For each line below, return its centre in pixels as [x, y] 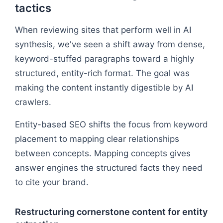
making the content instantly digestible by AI [104, 87]
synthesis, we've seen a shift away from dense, [110, 44]
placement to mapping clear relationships [97, 139]
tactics [33, 8]
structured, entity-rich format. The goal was [102, 73]
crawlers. [33, 102]
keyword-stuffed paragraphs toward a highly [105, 58]
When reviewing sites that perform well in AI [103, 30]
